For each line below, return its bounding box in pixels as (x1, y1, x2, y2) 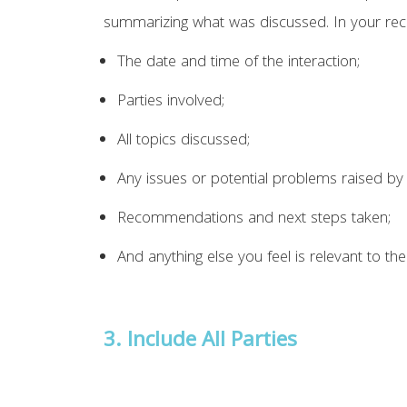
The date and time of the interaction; (117, 50, 361, 77)
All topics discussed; (117, 128, 251, 155)
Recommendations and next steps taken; (117, 206, 392, 233)
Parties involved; (117, 89, 225, 116)
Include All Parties (127, 324, 298, 361)
